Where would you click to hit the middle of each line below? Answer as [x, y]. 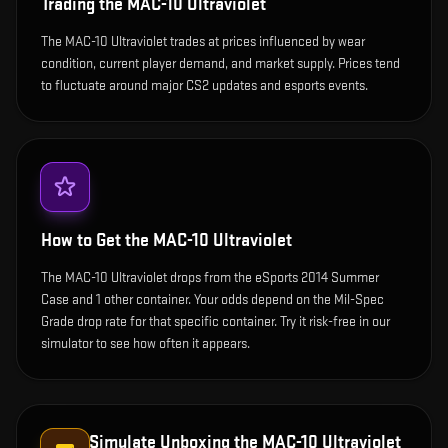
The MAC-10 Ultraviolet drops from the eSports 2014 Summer [210, 278]
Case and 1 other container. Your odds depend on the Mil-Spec [212, 300]
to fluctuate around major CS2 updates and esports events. [204, 86]
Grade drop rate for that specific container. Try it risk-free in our [215, 322]
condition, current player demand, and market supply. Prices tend [220, 64]
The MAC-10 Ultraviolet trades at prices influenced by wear [203, 42]
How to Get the [97, 241]
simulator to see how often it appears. [145, 344]
